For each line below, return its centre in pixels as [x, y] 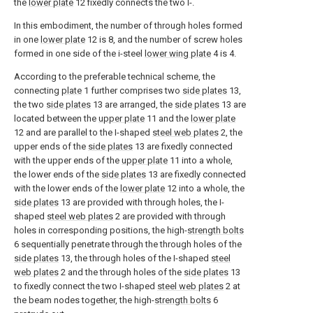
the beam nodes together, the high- [84, 300]
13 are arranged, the [133, 104]
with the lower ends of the [67, 188]
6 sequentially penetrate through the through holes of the [128, 244]
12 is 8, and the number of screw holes [164, 39]
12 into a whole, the [205, 188]
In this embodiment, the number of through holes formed [128, 26]
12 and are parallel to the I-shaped [83, 132]
